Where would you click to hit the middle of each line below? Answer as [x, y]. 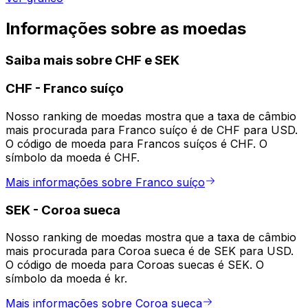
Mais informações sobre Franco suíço [105, 183]
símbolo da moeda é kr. [66, 279]
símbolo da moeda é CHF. [73, 158]
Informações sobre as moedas [126, 28]
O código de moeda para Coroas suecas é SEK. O [135, 265]
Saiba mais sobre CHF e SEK [92, 60]
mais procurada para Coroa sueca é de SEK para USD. [150, 251]
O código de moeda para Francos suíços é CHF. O [136, 144]
